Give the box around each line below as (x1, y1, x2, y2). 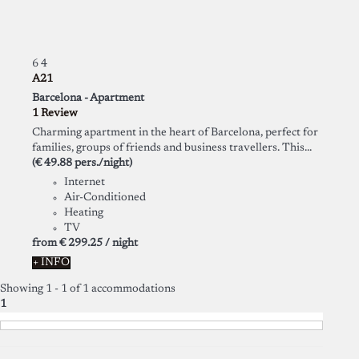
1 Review (32, 107, 78, 119)
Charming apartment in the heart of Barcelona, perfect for (32, 127, 318, 139)
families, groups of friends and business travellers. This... (32, 142, 312, 154)
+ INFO (33, 256, 70, 268)
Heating (64, 207, 103, 219)
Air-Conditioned (64, 192, 146, 204)
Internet (64, 176, 105, 188)
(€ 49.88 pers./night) (32, 157, 132, 169)
